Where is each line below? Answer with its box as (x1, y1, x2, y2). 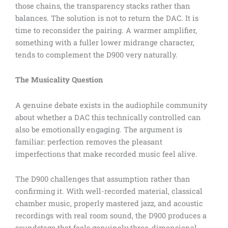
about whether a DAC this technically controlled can (15, 112, 201, 122)
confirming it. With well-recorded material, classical (15, 186, 203, 196)
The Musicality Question (15, 75, 103, 85)
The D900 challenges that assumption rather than (15, 174, 190, 184)
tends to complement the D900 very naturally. (15, 49, 178, 60)
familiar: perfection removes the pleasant (15, 136, 162, 147)
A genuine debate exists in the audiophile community (15, 100, 207, 110)
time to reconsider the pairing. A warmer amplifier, (15, 25, 197, 35)
